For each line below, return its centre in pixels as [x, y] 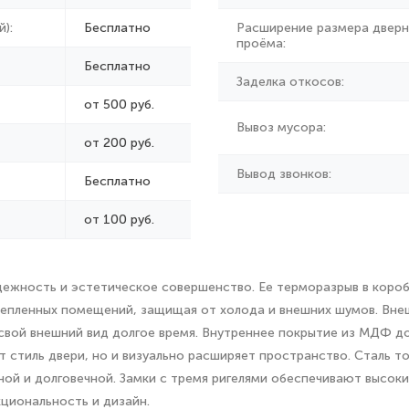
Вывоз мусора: [281, 127]
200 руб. [129, 143]
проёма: [261, 43]
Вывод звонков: [284, 174]
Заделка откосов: [290, 82]
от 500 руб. [119, 105]
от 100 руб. [119, 220]
